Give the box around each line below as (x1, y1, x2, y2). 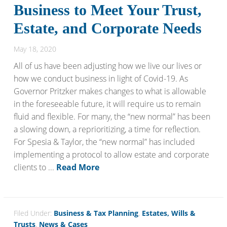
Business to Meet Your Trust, (14, 2, 202, 18)
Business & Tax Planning (54, 208, 139, 218)
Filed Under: (14, 208, 54, 218)
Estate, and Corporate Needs (14, 20, 202, 36)
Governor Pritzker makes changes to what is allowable (14, 86, 207, 97)
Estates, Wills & (142, 208, 196, 218)
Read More (56, 162, 100, 173)
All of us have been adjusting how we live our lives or (14, 60, 202, 71)
